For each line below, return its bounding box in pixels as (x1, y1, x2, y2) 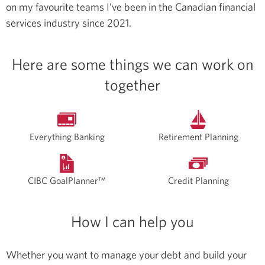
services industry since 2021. (6, 15, 131, 30)
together (105, 75, 160, 95)
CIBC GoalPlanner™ (28, 174, 106, 186)
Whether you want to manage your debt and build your (6, 247, 247, 261)
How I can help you (71, 212, 194, 231)
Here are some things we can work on (11, 54, 254, 74)
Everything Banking (29, 130, 105, 143)
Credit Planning (167, 174, 229, 186)
